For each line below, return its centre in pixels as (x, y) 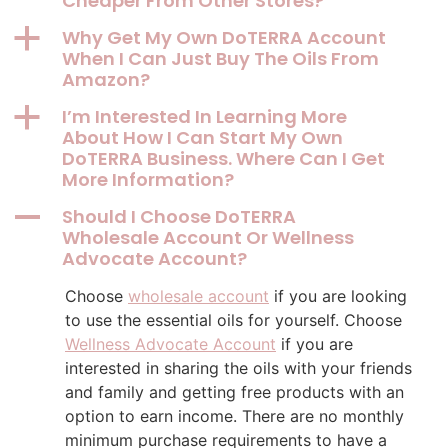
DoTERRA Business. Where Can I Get (223, 159)
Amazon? (106, 80)
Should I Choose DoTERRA (179, 217)
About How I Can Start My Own (202, 138)
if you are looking (338, 296)
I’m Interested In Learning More (204, 117)
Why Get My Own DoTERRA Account (224, 38)
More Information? (148, 180)
